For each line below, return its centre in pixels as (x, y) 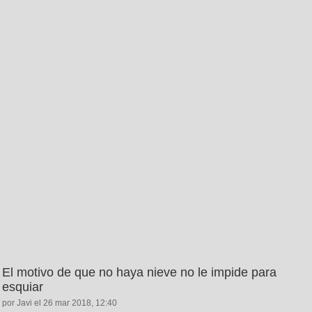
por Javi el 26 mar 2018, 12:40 (60, 303)
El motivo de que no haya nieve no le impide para (139, 273)
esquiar (23, 287)
